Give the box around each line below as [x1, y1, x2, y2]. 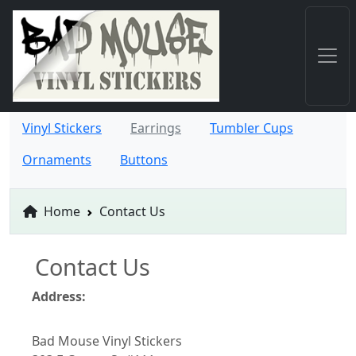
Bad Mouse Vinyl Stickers [32, 331, 182, 350]
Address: [32, 287, 86, 305]
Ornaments [22, 150, 91, 168]
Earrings [130, 118, 181, 137]
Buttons [120, 150, 168, 168]
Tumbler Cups [210, 118, 293, 137]
